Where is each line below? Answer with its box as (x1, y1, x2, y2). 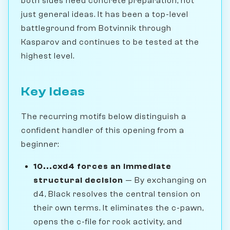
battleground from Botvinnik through (21, 23, 171, 33)
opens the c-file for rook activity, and (33, 217, 182, 226)
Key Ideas (21, 84, 85, 99)
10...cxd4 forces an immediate (33, 161, 171, 171)
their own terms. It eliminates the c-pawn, (33, 203, 204, 213)
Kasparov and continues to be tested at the (21, 37, 199, 47)
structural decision (33, 175, 123, 185)
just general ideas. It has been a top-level (21, 9, 188, 19)
